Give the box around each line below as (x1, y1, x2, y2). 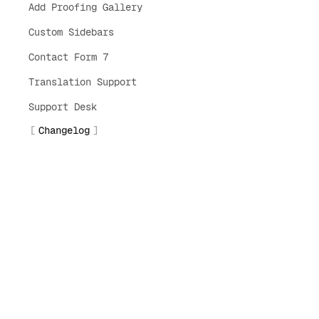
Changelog (38, 125, 90, 136)
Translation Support (28, 76, 137, 88)
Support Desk (28, 101, 97, 113)
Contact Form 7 (28, 51, 108, 63)
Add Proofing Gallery (28, 1, 142, 13)
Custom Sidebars (28, 26, 114, 38)
